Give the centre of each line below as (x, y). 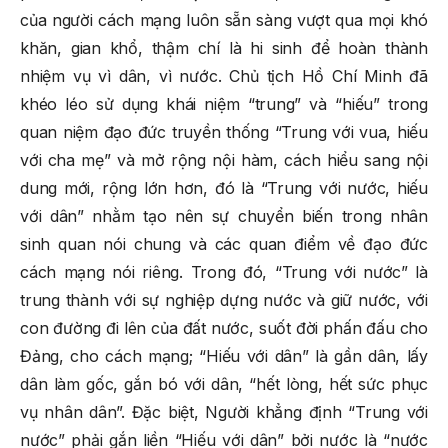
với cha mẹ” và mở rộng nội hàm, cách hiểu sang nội (224, 159)
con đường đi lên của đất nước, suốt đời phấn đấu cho (224, 327)
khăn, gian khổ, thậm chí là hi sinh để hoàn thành (224, 47)
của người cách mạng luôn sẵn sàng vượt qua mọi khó (224, 19)
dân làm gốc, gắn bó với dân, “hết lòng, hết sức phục (224, 383)
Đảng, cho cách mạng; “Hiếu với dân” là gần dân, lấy (224, 355)
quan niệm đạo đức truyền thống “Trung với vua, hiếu (224, 131)
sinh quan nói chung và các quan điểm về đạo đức (224, 243)
